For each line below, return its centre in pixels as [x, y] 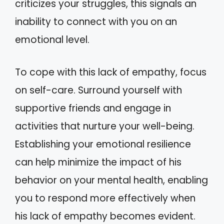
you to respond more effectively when [105, 198]
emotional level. [52, 40]
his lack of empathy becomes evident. [105, 216]
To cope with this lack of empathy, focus [111, 72]
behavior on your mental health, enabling [111, 180]
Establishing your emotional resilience [103, 144]
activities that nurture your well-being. [105, 126]
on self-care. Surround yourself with [98, 90]
